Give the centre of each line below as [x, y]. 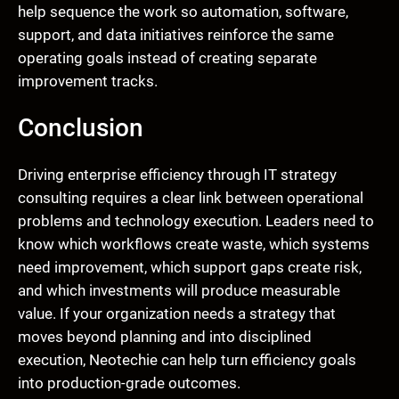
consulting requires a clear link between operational [191, 198]
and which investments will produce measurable [179, 291]
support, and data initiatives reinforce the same [176, 35]
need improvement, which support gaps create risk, [190, 268]
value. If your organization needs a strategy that [177, 314]
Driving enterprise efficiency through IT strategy [177, 175]
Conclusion [81, 128]
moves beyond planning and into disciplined [165, 337]
